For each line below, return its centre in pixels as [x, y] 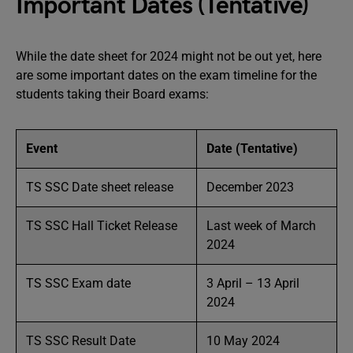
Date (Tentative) [252, 149]
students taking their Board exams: [112, 94]
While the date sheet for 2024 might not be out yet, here [169, 56]
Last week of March [261, 226]
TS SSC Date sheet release [100, 187]
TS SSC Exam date [78, 283]
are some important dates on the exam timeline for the [166, 75]
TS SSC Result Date [81, 341]
